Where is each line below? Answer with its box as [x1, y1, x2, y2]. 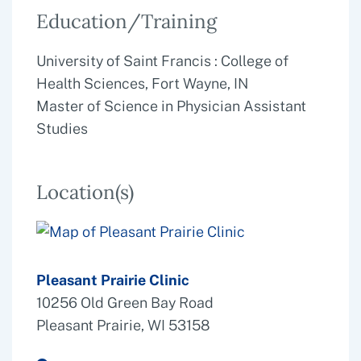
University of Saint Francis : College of [36, 52, 288, 69]
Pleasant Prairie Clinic [36, 271, 189, 288]
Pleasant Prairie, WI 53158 [36, 316, 210, 334]
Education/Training [36, 8, 217, 34]
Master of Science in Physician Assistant [36, 97, 306, 114]
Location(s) [36, 179, 134, 205]
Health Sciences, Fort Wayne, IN [36, 74, 248, 92]
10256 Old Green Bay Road [36, 293, 214, 311]
